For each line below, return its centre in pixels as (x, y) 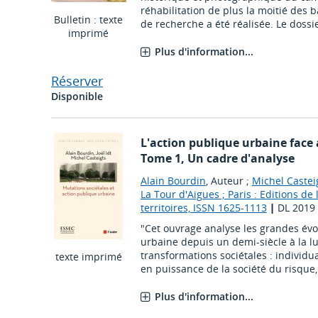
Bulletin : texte (89, 20)
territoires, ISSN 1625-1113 (203, 208)
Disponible (77, 97)
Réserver (77, 81)
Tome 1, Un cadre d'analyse (217, 159)
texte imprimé (88, 257)
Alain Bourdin (173, 181)
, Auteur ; (229, 181)
